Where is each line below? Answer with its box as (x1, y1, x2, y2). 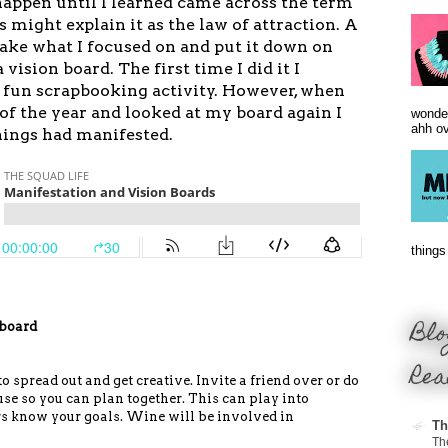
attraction (253, 14, 336, 34)
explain (66, 14, 126, 34)
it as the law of (126, 14, 253, 34)
